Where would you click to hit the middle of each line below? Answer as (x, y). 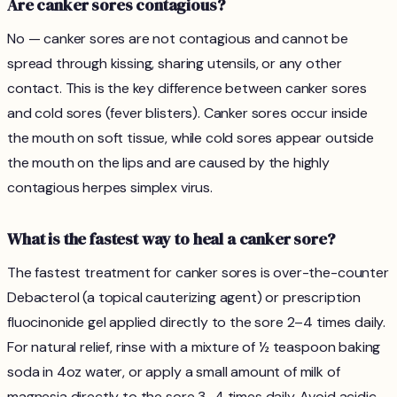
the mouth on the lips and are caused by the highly (168, 163)
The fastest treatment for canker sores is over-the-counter (198, 273)
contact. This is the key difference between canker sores (187, 89)
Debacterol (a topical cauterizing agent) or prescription (184, 298)
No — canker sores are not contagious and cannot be (178, 39)
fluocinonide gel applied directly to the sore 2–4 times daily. (197, 323)
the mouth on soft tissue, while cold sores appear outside (191, 138)
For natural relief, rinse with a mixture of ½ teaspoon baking (194, 347)
